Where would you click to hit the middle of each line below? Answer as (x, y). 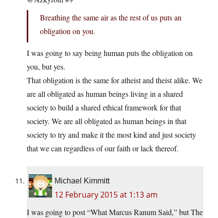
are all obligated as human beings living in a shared (105, 94)
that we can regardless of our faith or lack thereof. (103, 148)
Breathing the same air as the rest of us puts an (111, 18)
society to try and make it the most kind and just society (111, 135)
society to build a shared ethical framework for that (104, 108)
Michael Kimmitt (82, 181)
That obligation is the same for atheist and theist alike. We (115, 80)
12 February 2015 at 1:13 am (106, 195)
